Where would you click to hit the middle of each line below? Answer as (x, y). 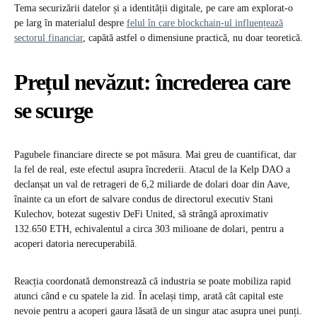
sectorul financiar (48, 38)
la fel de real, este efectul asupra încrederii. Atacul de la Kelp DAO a (152, 170)
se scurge (54, 111)
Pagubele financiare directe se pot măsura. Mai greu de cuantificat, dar (155, 155)
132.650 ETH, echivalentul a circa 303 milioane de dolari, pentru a (149, 229)
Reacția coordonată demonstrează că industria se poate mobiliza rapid (152, 282)
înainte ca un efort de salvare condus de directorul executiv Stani (144, 200)
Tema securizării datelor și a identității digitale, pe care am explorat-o (154, 8)
